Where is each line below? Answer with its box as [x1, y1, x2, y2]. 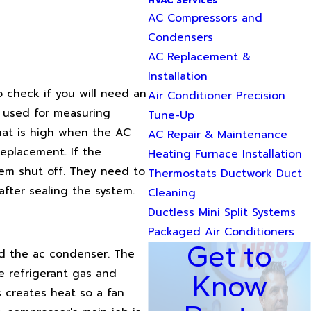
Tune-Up [148, 107, 195, 124]
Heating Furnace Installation [148, 146, 303, 163]
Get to [187, 238, 272, 275]
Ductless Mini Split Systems [148, 204, 296, 221]
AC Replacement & [148, 49, 251, 66]
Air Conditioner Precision [148, 87, 286, 105]
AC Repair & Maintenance [148, 126, 288, 144]
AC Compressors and [148, 10, 263, 27]
